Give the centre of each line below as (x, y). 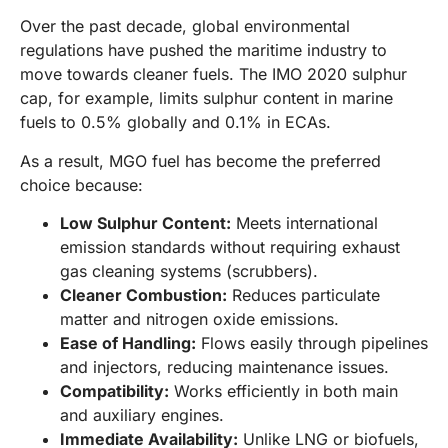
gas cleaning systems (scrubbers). (189, 271)
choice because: (81, 184)
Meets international (304, 223)
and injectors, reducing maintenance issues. (224, 367)
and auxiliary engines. (142, 415)
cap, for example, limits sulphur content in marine (206, 98)
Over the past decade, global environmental (185, 26)
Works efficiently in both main (283, 391)
